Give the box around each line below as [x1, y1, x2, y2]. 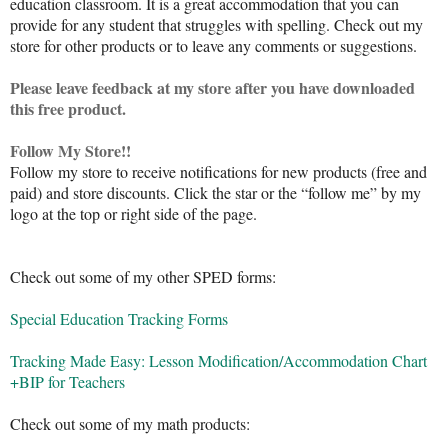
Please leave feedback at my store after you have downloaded [10, 76, 415, 100]
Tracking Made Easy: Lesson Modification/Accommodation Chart [10, 350, 427, 372]
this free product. [10, 97, 126, 121]
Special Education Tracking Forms [10, 308, 228, 330]
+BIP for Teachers [10, 371, 125, 393]
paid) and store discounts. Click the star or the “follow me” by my [10, 182, 421, 204]
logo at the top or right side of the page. [10, 203, 257, 225]
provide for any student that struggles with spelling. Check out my [10, 14, 423, 36]
